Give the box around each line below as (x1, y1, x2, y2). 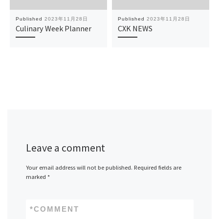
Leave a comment (25, 141, 105, 154)
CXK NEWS (117, 23, 153, 34)
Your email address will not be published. (25, 163, 132, 171)
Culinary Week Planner (15, 23, 91, 34)
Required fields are (133, 163, 181, 171)
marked (25, 173, 47, 180)
